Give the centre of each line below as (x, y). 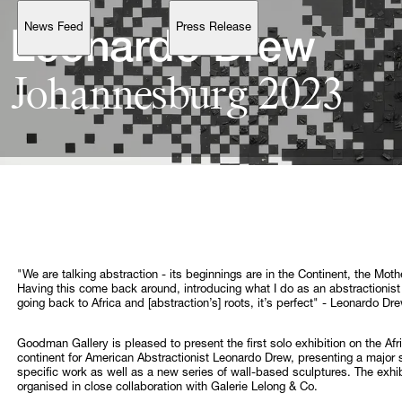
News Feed (53, 29)
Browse (35, 150)
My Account (54, 199)
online (202, 162)
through (153, 162)
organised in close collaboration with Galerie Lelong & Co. (167, 388)
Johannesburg (134, 97)
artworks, (117, 150)
